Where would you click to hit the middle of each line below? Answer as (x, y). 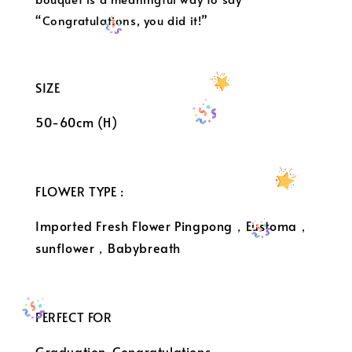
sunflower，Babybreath (108, 248)
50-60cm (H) (77, 122)
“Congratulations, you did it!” (122, 20)
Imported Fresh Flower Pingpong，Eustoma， (173, 226)
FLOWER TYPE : (80, 191)
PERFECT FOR (74, 317)
